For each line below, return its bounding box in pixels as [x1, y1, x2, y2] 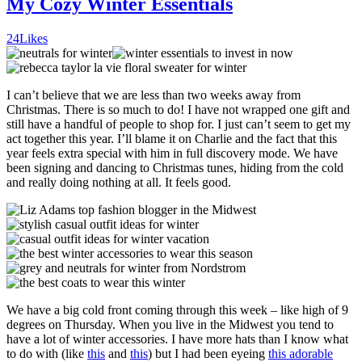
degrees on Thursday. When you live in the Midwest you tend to [6, 318, 334, 332]
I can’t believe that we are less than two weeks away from [6, 88, 301, 103]
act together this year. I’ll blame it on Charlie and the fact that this [6, 132, 337, 146]
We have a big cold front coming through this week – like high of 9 [6, 303, 348, 318]
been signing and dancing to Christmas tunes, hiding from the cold [6, 161, 343, 175]
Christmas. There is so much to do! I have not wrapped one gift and [6, 103, 350, 117]
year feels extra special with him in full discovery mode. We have [6, 146, 338, 161]
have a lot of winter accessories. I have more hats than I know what [6, 332, 348, 347]
